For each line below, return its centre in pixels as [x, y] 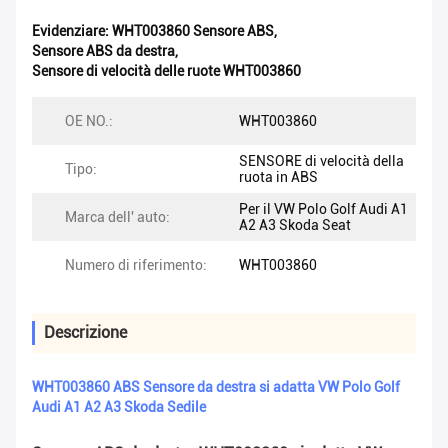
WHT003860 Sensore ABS [193, 31]
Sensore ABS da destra [103, 51]
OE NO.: [89, 121]
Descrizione [85, 333]
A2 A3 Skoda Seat [295, 225]
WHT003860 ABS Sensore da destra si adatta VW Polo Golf [216, 387]
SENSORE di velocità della [321, 161]
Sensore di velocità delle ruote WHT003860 [166, 71]
